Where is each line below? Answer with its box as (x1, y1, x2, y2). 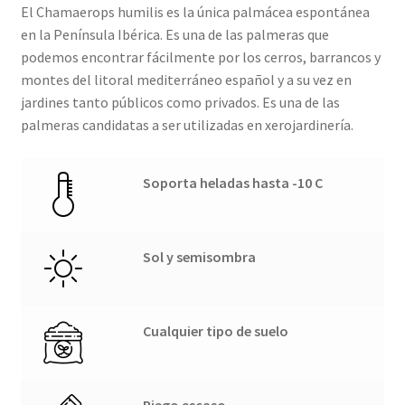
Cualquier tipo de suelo (143, 322, 289, 341)
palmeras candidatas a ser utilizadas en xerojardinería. (20, 116, 353, 135)
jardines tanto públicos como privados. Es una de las (20, 93, 340, 112)
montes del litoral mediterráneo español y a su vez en (20, 71, 352, 89)
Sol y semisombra (143, 248, 257, 267)
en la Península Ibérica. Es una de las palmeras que (20, 25, 329, 44)
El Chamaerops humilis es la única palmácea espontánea (20, 3, 370, 22)
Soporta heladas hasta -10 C (143, 174, 324, 193)
